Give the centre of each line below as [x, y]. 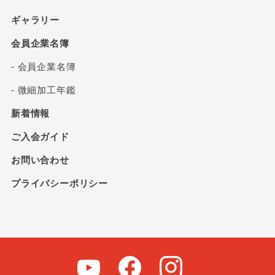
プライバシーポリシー [59, 184]
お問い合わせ [40, 160]
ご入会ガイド [40, 137]
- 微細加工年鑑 [43, 90]
